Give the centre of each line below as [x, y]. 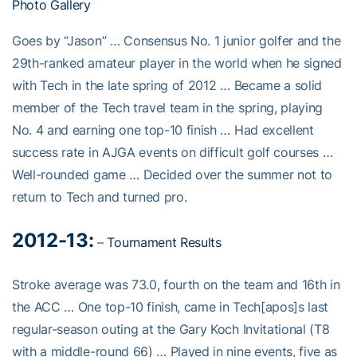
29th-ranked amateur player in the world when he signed [177, 63]
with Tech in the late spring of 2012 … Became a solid [167, 86]
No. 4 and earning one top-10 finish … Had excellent [163, 130]
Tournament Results [164, 243]
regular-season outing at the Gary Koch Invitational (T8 [171, 330]
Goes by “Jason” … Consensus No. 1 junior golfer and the [177, 41]
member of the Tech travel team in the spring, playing [168, 108]
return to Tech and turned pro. [100, 197]
